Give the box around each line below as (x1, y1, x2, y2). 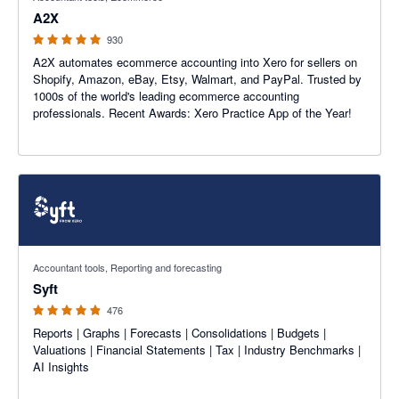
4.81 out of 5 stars (19, 246, 113, 263)
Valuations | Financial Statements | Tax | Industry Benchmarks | (33, 341, 361, 358)
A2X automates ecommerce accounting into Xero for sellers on (33, 53, 357, 70)
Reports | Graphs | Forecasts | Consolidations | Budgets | (33, 324, 326, 341)
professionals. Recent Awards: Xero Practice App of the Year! (33, 104, 352, 121)
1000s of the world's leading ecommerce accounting (33, 87, 299, 104)
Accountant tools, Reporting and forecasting (33, 260, 222, 274)
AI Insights (33, 358, 89, 375)
